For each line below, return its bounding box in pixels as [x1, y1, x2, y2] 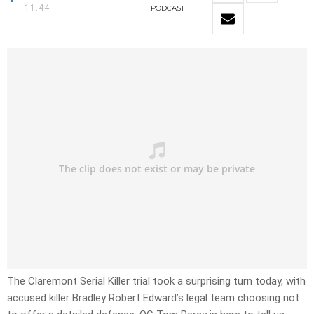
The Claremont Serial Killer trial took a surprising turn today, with [7, 275, 306, 288]
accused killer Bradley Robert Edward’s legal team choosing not [7, 292, 299, 305]
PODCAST [151, 4, 185, 13]
